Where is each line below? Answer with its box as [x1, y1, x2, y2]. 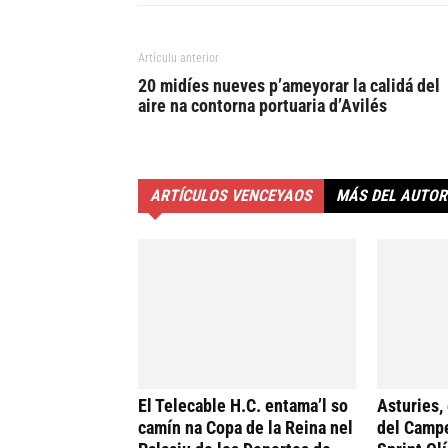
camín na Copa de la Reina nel [138, 417, 353, 438]
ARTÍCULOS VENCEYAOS [150, 186, 312, 205]
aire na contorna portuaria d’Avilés [138, 95, 387, 116]
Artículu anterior [138, 51, 219, 65]
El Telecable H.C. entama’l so [138, 395, 348, 416]
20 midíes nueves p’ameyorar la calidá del [138, 75, 440, 96]
